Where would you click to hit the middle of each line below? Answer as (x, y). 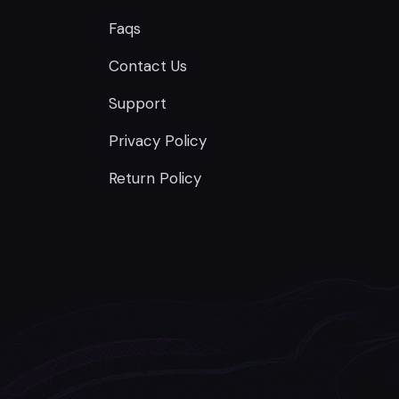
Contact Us (148, 66)
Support (138, 104)
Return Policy (155, 179)
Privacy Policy (158, 141)
